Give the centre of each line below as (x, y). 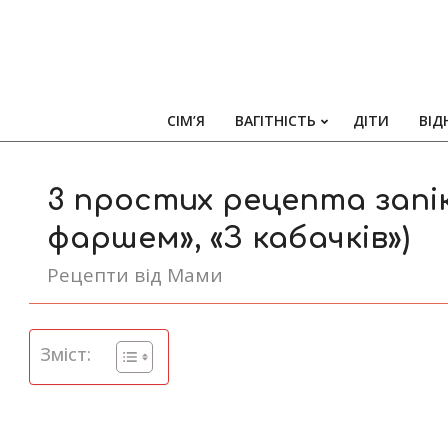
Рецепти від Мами (135, 275)
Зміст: (65, 353)
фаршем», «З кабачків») (228, 238)
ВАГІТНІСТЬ (275, 120)
